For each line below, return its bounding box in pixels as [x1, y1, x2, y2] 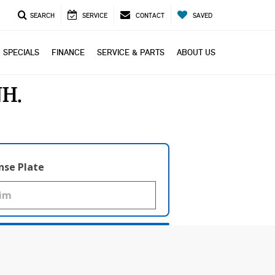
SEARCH [30, 12, 55, 20]
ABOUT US [177, 47, 215, 58]
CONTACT [136, 12, 165, 20]
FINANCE [52, 47, 85, 58]
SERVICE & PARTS [97, 47, 165, 58]
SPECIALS [3, 47, 39, 58]
